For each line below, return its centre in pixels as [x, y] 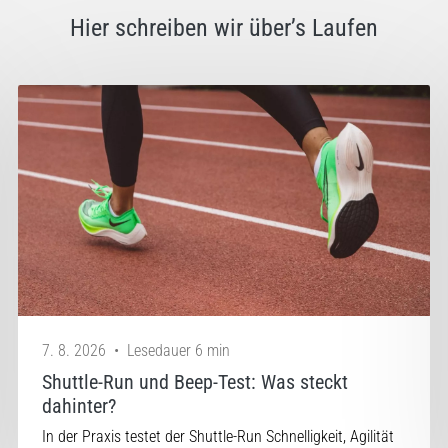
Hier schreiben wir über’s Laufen [224, 27]
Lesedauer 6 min [179, 351]
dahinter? [79, 406]
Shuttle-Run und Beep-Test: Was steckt [195, 382]
